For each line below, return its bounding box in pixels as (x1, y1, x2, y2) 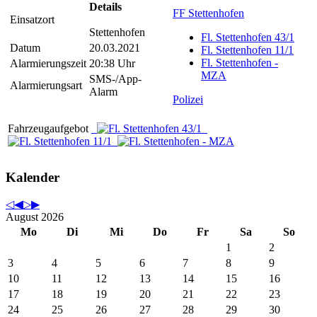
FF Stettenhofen (173, 6, 244, 19)
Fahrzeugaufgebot (8, 122, 91, 134)
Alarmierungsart (10, 79, 82, 91)
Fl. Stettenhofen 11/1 (201, 43, 294, 56)
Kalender (6, 169, 59, 185)
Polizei (173, 93, 203, 105)
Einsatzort (10, 13, 54, 25)
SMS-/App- (89, 72, 142, 85)
